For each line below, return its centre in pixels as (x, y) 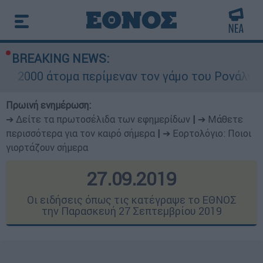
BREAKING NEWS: (60, 58)
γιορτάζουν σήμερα (47, 147)
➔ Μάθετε (220, 119)
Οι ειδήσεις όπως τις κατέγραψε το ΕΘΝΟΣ (131, 200)
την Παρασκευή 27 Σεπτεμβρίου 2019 (131, 211)
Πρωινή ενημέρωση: (48, 105)
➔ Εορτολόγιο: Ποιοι (207, 133)
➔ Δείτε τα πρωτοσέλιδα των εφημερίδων (98, 119)
